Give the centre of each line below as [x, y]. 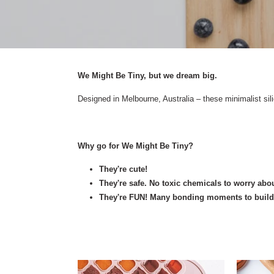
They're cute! [123, 169]
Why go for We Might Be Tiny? [135, 146]
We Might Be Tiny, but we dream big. [147, 76]
